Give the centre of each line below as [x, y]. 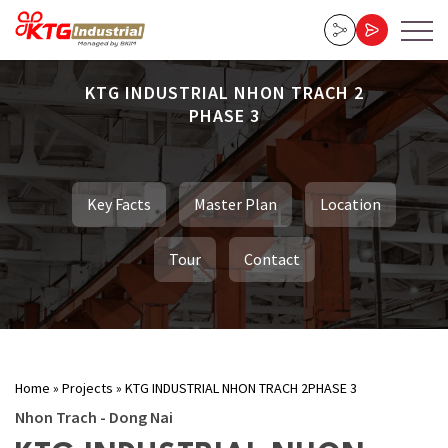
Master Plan [235, 204]
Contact [271, 259]
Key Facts [119, 204]
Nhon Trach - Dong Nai [94, 416]
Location [350, 204]
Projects [87, 387]
